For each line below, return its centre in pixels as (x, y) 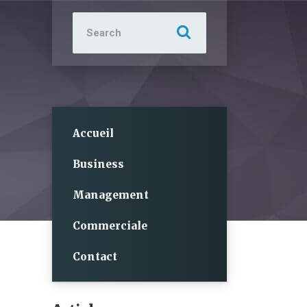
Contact (95, 257)
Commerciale (110, 226)
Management (111, 195)
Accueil (93, 133)
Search (89, 20)
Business (98, 164)
